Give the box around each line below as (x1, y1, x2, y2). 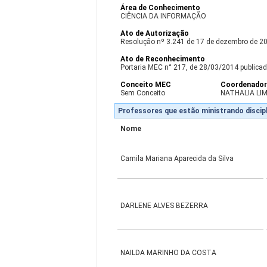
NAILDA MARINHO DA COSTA (120, 249, 217, 257)
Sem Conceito (120, 89, 166, 97)
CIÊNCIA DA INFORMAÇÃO (120, 12, 207, 20)
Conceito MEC (120, 80, 172, 89)
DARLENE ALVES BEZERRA (120, 201, 209, 210)
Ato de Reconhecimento (120, 55, 206, 63)
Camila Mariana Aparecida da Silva (120, 154, 234, 163)
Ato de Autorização (120, 29, 190, 38)
